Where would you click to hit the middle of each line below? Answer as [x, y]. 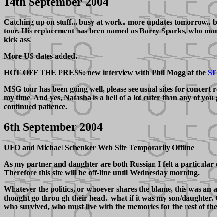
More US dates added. [40, 56]
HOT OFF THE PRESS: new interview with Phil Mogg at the [106, 73]
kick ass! [18, 40]
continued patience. [36, 107]
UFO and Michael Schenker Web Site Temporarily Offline [99, 148]
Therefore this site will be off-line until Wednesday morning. [102, 173]
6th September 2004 [53, 127]
